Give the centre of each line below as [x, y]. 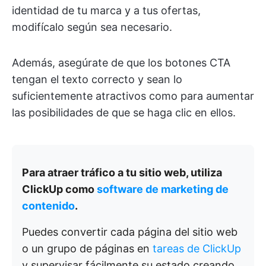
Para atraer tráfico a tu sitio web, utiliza [122, 172]
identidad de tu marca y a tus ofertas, [106, 10]
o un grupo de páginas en [87, 248]
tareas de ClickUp [197, 248]
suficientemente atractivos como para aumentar [133, 96]
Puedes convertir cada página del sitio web [130, 232]
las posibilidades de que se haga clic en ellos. [124, 113]
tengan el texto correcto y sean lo [97, 79]
